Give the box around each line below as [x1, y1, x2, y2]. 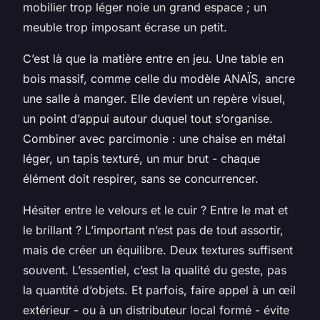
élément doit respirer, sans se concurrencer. [23, 171, 259, 186]
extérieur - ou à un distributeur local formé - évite [23, 302, 289, 317]
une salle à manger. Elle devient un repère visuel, [23, 91, 286, 106]
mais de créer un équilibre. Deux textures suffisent [23, 242, 293, 257]
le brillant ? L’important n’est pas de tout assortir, [23, 222, 284, 237]
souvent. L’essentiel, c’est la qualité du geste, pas [23, 262, 286, 277]
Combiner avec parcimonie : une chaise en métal [23, 131, 286, 146]
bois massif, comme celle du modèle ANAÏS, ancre [23, 71, 295, 86]
